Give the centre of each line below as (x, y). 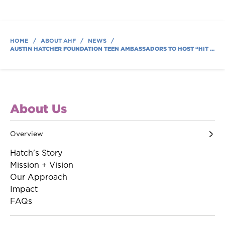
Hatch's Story (36, 153)
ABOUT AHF (58, 41)
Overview (27, 134)
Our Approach (39, 178)
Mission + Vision (42, 165)
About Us (38, 109)
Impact (24, 190)
